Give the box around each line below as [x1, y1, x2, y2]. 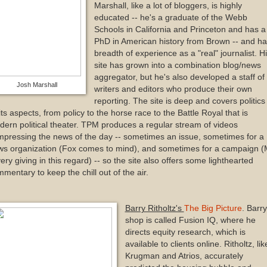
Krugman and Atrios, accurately [125, 251, 243, 260]
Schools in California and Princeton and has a [94, 24, 266, 34]
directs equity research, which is [125, 227, 246, 237]
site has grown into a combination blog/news [94, 60, 261, 70]
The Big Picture [184, 203, 242, 213]
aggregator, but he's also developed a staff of [94, 72, 265, 82]
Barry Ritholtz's [125, 203, 184, 213]
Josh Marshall [17, 80, 57, 88]
